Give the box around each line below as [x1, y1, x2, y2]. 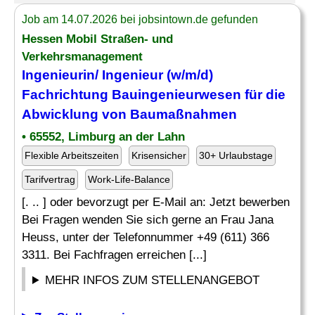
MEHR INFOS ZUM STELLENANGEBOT [45, 274, 260, 287]
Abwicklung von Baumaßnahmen [22, 107, 237, 122]
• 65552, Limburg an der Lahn [22, 130, 185, 143]
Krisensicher [131, 150, 186, 161]
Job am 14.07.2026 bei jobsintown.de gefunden [22, 13, 258, 25]
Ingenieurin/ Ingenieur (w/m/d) [22, 67, 213, 82]
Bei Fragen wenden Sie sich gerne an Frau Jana [22, 213, 274, 226]
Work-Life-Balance [88, 174, 170, 185]
